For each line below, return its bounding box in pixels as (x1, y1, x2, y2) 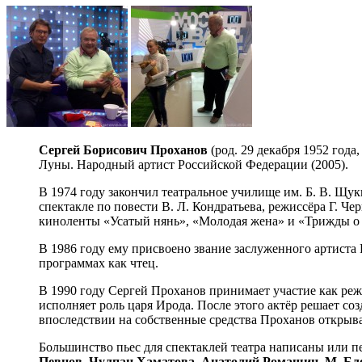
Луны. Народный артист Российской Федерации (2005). (39, 157, 348, 171)
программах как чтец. (39, 255, 158, 270)
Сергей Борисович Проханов (39, 142, 208, 157)
